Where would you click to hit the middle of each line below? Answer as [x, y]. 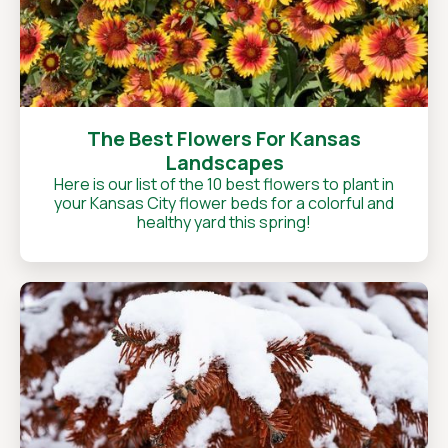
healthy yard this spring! [224, 222]
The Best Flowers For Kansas [224, 138]
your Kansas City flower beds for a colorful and [224, 203]
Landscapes [224, 162]
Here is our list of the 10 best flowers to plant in [224, 184]
